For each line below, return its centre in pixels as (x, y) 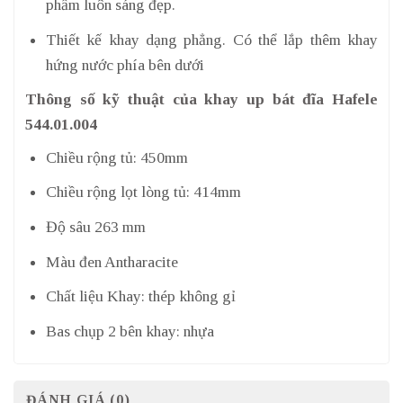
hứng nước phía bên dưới (125, 64)
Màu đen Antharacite (112, 261)
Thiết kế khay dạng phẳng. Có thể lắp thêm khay (211, 39)
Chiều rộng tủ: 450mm (116, 157)
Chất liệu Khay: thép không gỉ (140, 296)
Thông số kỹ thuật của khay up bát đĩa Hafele (201, 99)
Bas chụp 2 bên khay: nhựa (130, 331)
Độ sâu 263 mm (95, 226)
